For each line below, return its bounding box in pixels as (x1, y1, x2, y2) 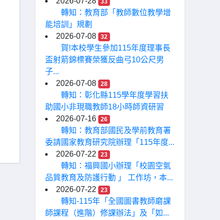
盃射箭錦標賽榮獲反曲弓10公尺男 (45, 55, 164, 64)
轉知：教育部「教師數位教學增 (61, 8, 171, 17)
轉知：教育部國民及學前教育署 (61, 126, 171, 135)
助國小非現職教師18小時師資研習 (45, 103, 164, 111)
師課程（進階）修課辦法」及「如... (45, 209, 169, 217)
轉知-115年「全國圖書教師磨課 (61, 197, 171, 205)
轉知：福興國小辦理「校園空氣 (61, 162, 171, 170)
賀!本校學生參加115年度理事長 (61, 44, 170, 52)
